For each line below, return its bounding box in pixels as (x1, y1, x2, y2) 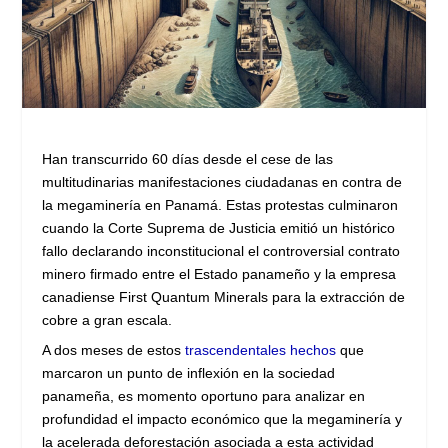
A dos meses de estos (42, 341, 186, 358)
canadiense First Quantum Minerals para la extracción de (42, 288, 406, 305)
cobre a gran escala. (42, 311, 173, 328)
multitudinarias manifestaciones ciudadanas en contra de (42, 173, 403, 190)
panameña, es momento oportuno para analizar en (42, 387, 366, 404)
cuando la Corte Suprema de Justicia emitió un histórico (42, 219, 396, 236)
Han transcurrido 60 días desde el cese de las (42, 150, 334, 167)
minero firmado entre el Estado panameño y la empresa (42, 265, 397, 282)
